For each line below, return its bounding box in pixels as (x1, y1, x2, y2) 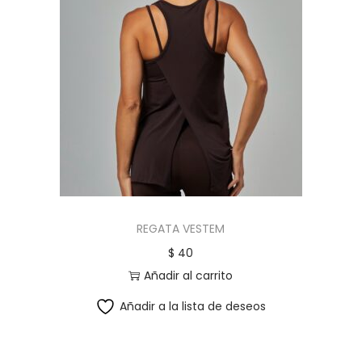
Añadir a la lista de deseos (120, 298, 267, 314)
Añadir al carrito (144, 267, 234, 284)
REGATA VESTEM (137, 221, 225, 237)
